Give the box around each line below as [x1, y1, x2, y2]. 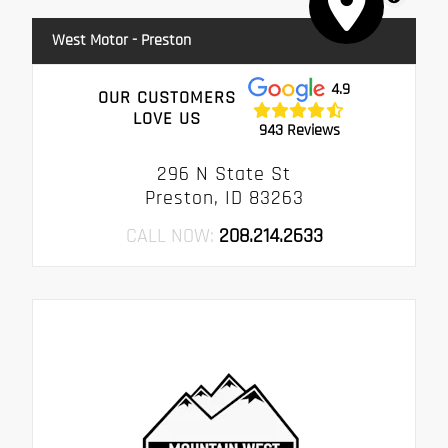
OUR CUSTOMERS [97, 86, 236, 110]
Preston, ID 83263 [144, 184, 304, 211]
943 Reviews [258, 120, 340, 142]
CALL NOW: [125, 222, 219, 249]
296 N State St [157, 160, 291, 187]
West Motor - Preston [52, 29, 191, 51]
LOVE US [132, 107, 201, 131]
